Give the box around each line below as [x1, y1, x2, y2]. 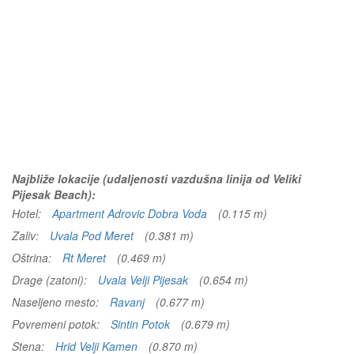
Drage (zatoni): [12, 272, 90, 288]
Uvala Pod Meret [50, 228, 134, 243]
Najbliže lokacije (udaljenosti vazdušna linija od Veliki [12, 171, 301, 186]
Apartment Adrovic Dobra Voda [52, 205, 207, 221]
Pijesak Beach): [12, 186, 96, 202]
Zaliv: [12, 228, 42, 243]
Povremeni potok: [12, 316, 103, 332]
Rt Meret [62, 250, 106, 265]
